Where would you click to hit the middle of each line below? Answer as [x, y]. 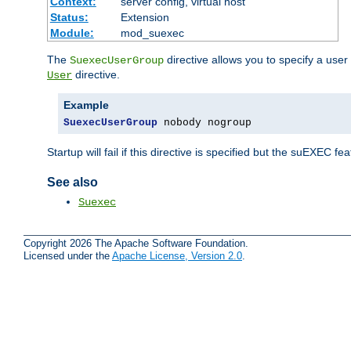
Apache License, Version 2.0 [177, 256]
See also [72, 182]
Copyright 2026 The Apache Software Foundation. [136, 244]
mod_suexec [152, 33]
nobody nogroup [204, 122]
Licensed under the [68, 256]
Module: [72, 33]
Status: [69, 17]
